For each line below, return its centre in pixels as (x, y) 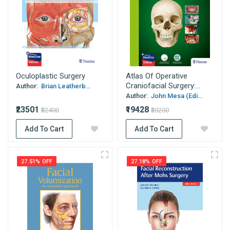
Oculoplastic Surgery (51, 76)
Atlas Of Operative (157, 76)
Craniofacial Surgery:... (163, 86)
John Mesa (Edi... (176, 96)
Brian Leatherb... (65, 86)
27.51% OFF (37, 161)
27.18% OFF (147, 161)
